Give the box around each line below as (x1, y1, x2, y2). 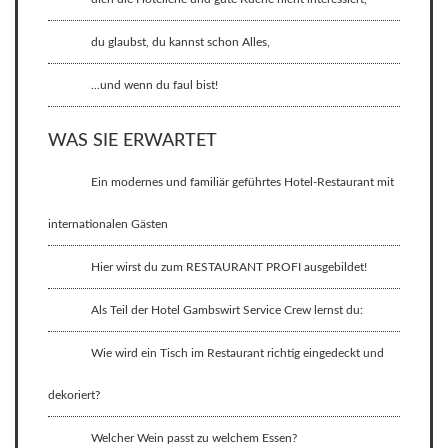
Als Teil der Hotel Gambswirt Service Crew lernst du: (91, 304, 363, 317)
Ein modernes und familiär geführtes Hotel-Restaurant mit (91, 176, 394, 189)
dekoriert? (48, 389, 100, 402)
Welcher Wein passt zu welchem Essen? (91, 432, 297, 445)
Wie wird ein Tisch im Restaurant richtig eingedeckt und (91, 347, 384, 360)
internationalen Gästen (48, 218, 168, 231)
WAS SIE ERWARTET (48, 132, 217, 151)
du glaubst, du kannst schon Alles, (91, 36, 270, 49)
